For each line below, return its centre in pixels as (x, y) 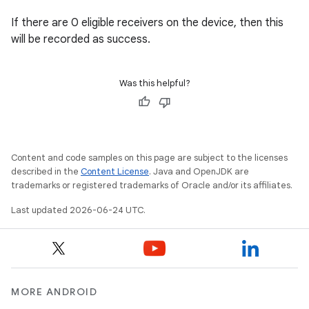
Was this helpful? (154, 83)
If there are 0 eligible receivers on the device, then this (147, 23)
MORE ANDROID (54, 292)
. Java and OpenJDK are (199, 171)
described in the (46, 171)
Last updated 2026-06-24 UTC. (78, 210)
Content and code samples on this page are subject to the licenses (149, 158)
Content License (115, 171)
